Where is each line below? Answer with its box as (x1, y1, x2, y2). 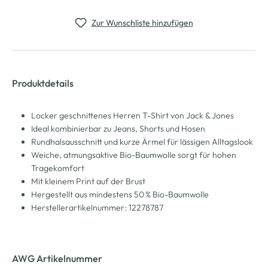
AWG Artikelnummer (12, 252, 102, 264)
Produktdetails (12, 77, 74, 89)
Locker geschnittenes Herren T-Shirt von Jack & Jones (31, 109, 234, 121)
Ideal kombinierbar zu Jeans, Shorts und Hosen (31, 123, 205, 134)
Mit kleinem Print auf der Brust (31, 175, 145, 187)
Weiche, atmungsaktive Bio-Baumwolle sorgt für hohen (31, 149, 236, 160)
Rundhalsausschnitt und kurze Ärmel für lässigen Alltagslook (31, 136, 253, 147)
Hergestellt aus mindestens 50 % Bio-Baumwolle (31, 188, 209, 200)
